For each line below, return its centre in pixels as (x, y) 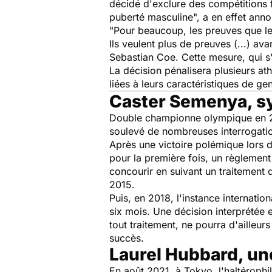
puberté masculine (151, 17)
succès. (136, 238)
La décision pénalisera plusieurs (184, 70)
